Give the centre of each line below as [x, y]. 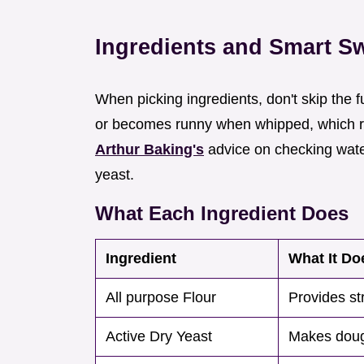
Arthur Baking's [149, 150]
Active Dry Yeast [159, 337]
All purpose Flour [161, 298]
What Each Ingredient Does [222, 214]
